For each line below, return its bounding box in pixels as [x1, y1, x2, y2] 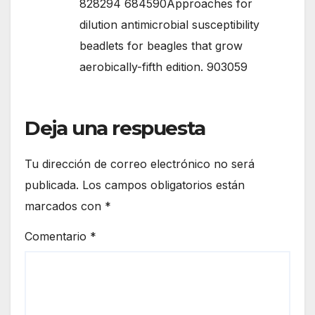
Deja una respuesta [25, 116, 205, 141]
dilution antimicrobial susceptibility [79, 18, 259, 32]
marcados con [25, 199, 105, 214]
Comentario [25, 229, 90, 243]
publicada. [25, 178, 79, 193]
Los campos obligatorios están [82, 178, 245, 193]
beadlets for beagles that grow [79, 39, 243, 53]
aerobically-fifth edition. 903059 [79, 60, 247, 75]
